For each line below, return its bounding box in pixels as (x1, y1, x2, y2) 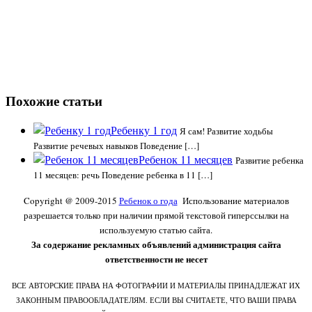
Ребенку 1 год (111, 123, 177, 138)
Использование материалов (177, 194, 289, 208)
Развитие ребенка (235, 154, 304, 167)
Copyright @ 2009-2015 (23, 194, 119, 208)
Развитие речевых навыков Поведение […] (33, 139, 199, 153)
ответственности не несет (104, 252, 208, 266)
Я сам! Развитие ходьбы (180, 125, 273, 138)
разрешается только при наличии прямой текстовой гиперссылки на (23, 209, 289, 222)
